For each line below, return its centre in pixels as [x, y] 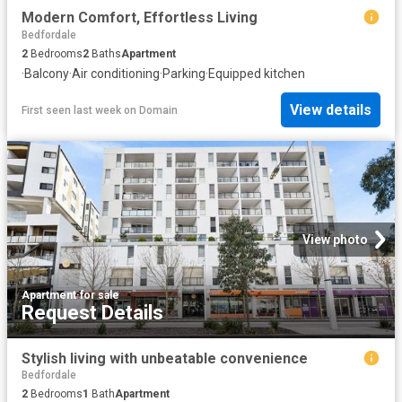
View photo [335, 239]
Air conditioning [116, 73]
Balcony [47, 73]
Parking [184, 73]
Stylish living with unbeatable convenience [165, 358]
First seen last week [71, 110]
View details [331, 110]
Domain [158, 110]
